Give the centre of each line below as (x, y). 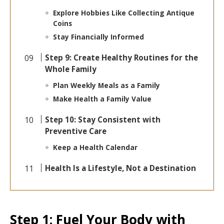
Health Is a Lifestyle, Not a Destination (121, 168)
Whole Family (71, 69)
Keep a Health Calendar (95, 147)
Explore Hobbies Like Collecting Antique (124, 13)
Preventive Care (76, 131)
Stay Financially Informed (99, 37)
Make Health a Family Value (102, 99)
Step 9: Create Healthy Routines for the (122, 58)
